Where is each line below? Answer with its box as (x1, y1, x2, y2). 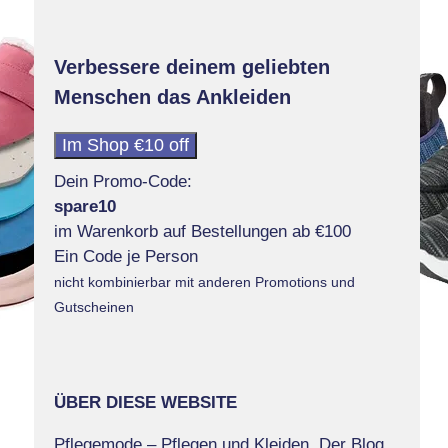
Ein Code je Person (53, 246, 198, 266)
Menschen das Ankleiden (53, 85, 291, 108)
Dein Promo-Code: (53, 171, 192, 191)
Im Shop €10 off (61, 134, 189, 155)
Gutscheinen (53, 298, 134, 315)
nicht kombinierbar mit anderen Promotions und (53, 273, 355, 290)
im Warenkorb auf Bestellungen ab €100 (53, 221, 351, 241)
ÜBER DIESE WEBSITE (53, 392, 237, 412)
